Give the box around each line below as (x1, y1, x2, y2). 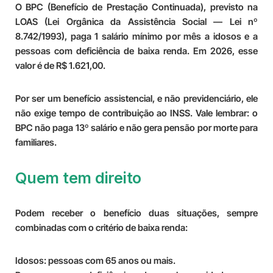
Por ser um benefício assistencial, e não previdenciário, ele (15, 93, 258, 104)
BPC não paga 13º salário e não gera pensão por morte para (15, 122, 258, 133)
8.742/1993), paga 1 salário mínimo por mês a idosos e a (15, 30, 258, 42)
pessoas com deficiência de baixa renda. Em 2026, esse (15, 45, 258, 57)
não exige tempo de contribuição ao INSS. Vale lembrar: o (15, 107, 258, 119)
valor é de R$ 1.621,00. (15, 60, 105, 71)
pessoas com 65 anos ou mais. (46, 255, 175, 266)
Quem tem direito (15, 169, 141, 187)
